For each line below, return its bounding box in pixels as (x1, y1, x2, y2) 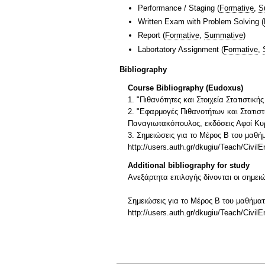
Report (138, 31, 160, 40)
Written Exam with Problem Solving (138, 17, 259, 27)
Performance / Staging (138, 3, 215, 12)
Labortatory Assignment (138, 44, 219, 54)
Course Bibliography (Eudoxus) (128, 83, 243, 93)
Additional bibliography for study (128, 160, 250, 170)
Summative (204, 31, 243, 40)
